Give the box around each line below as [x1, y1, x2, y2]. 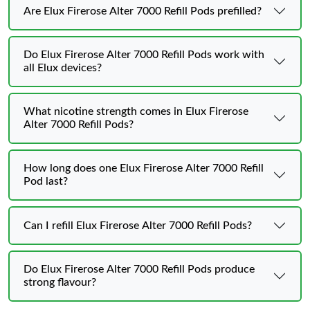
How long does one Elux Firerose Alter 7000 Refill [24, 163, 264, 174]
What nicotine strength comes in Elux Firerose [24, 106, 248, 117]
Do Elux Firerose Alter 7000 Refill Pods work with [24, 49, 264, 60]
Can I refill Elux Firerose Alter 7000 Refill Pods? [24, 219, 252, 231]
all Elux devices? [24, 62, 102, 73]
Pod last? [24, 176, 68, 187]
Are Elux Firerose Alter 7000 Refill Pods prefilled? [24, 5, 262, 17]
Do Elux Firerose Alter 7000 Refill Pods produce [24, 264, 255, 275]
